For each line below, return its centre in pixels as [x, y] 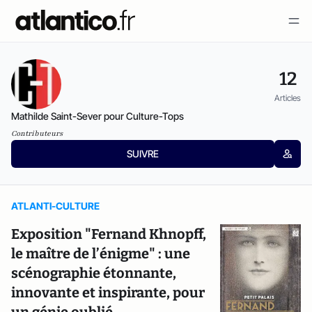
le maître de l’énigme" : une [101, 253]
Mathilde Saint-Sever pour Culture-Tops [97, 116]
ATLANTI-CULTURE [55, 206]
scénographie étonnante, [94, 273]
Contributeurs [37, 133]
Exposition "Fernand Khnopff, [109, 234]
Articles [288, 97]
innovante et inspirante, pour [108, 292]
